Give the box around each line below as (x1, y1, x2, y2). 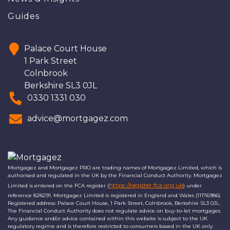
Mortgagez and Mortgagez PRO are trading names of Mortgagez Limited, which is (8, 164, 222, 171)
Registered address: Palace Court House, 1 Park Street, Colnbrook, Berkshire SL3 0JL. (8, 199, 220, 206)
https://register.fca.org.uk (109, 181, 183, 189)
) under (183, 182, 202, 189)
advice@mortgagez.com (27, 113, 128, 124)
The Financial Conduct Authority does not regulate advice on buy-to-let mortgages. (8, 207, 221, 214)
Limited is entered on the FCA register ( (8, 182, 109, 189)
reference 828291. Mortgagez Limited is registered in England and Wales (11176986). (8, 191, 221, 199)
